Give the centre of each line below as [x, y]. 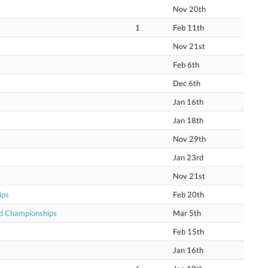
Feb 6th [186, 65]
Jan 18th [188, 120]
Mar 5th [187, 213]
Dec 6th [187, 83]
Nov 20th [189, 9]
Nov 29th [189, 139]
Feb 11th [188, 28]
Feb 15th [188, 232]
